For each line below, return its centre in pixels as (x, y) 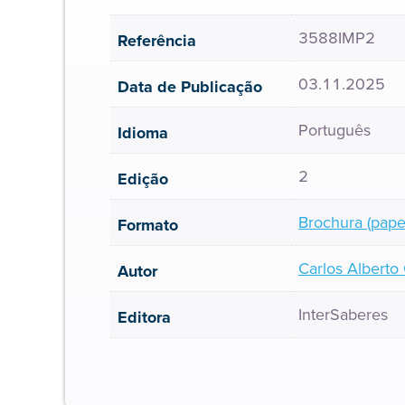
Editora (144, 317)
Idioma (143, 133)
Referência (157, 41)
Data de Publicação (190, 87)
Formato (148, 225)
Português (334, 130)
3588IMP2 (337, 38)
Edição (143, 179)
